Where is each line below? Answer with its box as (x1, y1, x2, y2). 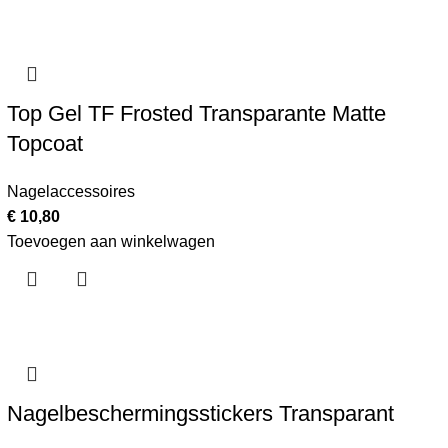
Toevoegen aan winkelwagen (6, 233, 215, 250)
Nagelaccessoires (6, 183, 135, 200)
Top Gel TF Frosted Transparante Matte (6, 101, 386, 126)
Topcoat (6, 131, 83, 156)
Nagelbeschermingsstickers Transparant (6, 401, 394, 426)
